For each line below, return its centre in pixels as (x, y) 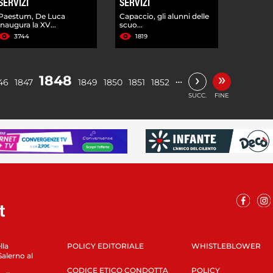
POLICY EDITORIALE (105, 246)
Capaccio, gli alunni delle (165, 16)
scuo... (131, 24)
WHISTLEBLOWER (226, 246)
